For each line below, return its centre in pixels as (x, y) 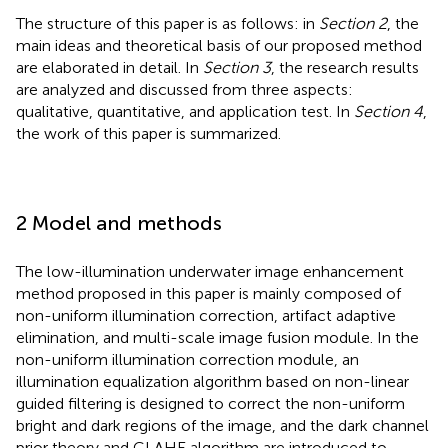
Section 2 (353, 23)
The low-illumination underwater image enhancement (210, 271)
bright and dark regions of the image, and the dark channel (222, 425)
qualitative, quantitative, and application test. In (185, 111)
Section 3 (237, 67)
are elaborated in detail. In (109, 67)
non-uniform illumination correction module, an (187, 359)
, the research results (345, 67)
